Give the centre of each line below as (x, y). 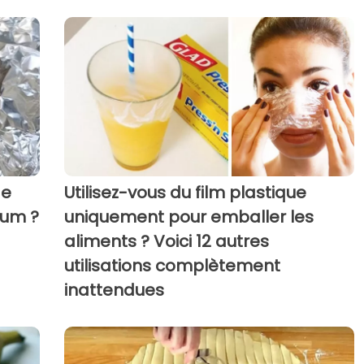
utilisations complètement (172, 266)
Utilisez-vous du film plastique (185, 193)
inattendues (114, 290)
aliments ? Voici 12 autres (166, 242)
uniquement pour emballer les (188, 217)
